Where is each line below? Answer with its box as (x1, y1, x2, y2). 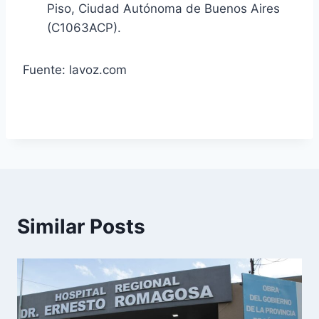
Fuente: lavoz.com (23, 62, 127, 77)
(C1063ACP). (47, 20, 121, 35)
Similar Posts (17, 214, 145, 239)
